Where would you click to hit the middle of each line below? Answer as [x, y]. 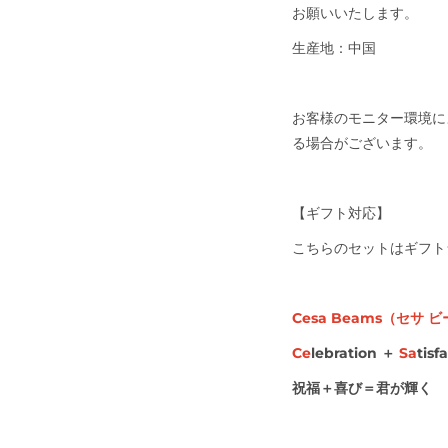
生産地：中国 [341, 47]
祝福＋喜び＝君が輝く [362, 387]
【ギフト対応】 [341, 212]
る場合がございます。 [362, 142]
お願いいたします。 [355, 12]
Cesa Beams [337, 317]
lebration [346, 352]
